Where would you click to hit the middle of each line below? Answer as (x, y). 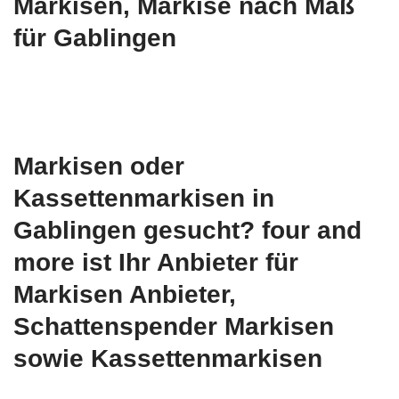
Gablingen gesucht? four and (187, 230)
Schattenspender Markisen (174, 326)
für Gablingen (95, 38)
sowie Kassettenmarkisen (168, 358)
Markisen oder (99, 166)
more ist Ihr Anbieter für (156, 262)
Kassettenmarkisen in (144, 198)
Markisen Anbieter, (125, 294)
